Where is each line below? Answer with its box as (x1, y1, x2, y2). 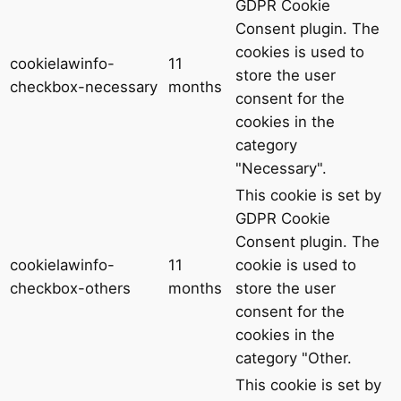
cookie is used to (235, 256, 356, 275)
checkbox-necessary (10, 78, 158, 97)
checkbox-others (10, 279, 131, 298)
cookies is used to (235, 43, 364, 62)
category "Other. (235, 349, 352, 368)
